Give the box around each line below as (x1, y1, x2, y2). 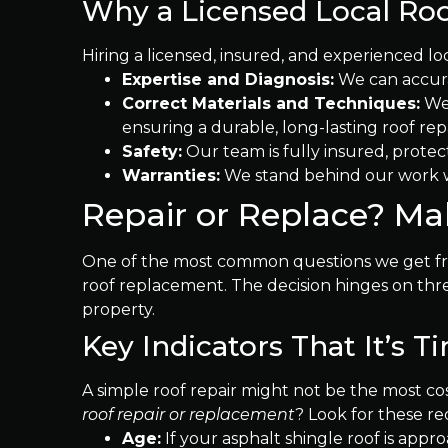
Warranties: (122, 166, 220, 185)
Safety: (122, 142, 182, 161)
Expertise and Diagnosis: (122, 70, 334, 89)
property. (82, 300, 155, 319)
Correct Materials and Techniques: (122, 94, 420, 113)
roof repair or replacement (82, 405, 295, 424)
